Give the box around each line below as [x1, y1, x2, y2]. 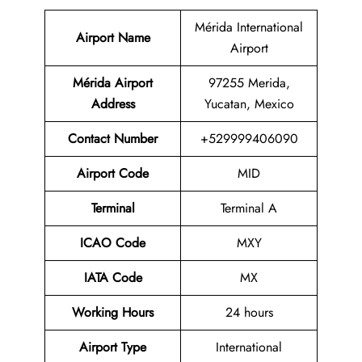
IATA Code [83, 268, 142, 288]
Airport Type [79, 338, 146, 357]
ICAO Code [80, 234, 145, 253]
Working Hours [72, 303, 154, 322]
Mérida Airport [73, 74, 153, 93]
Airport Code [77, 164, 149, 183]
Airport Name [75, 28, 150, 48]
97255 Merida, [208, 74, 290, 93]
